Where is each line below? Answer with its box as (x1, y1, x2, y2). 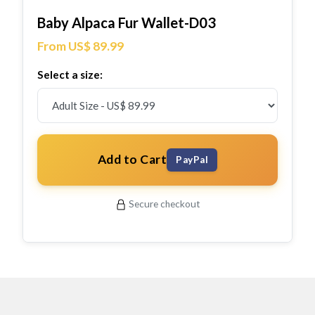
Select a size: (37, 67, 103, 81)
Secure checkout (128, 198, 200, 210)
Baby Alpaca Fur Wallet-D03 (37, 13, 216, 31)
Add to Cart (97, 152, 167, 167)
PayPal (176, 154, 209, 166)
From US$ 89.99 (37, 38, 124, 53)
